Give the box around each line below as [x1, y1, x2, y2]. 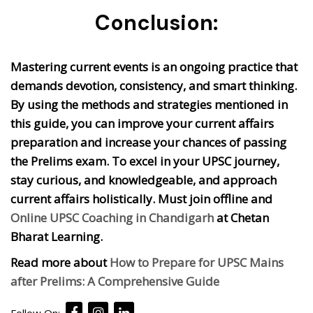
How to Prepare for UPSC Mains [110, 254, 284, 271]
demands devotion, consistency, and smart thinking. [10, 78, 297, 94]
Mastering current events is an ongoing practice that [10, 59, 298, 75]
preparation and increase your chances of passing [10, 134, 286, 151]
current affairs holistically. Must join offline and [10, 191, 272, 208]
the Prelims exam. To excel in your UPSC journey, [10, 153, 279, 170]
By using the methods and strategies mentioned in [10, 96, 288, 113]
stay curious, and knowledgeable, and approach [10, 172, 277, 189]
